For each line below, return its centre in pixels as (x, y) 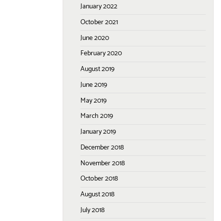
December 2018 (102, 147)
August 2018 (97, 195)
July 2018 (92, 210)
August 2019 (97, 70)
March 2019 (97, 116)
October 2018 (99, 179)
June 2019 (94, 85)
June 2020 (95, 38)
